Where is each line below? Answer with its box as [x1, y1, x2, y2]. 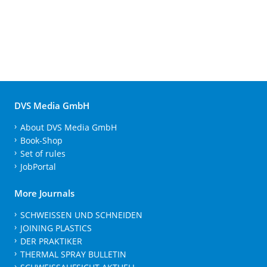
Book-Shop [20, 134, 63, 146]
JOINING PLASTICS [20, 222, 92, 234]
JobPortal [20, 160, 56, 172]
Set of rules [20, 147, 66, 159]
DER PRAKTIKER [20, 235, 82, 247]
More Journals [14, 187, 74, 199]
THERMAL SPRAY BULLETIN [20, 248, 126, 260]
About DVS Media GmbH [20, 121, 117, 133]
